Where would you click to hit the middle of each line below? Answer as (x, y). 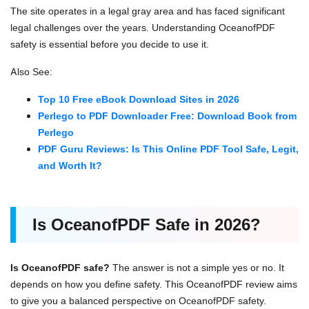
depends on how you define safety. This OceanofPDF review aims (154, 284)
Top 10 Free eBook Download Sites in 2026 (139, 99)
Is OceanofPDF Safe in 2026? (147, 225)
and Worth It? (70, 166)
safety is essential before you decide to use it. (110, 44)
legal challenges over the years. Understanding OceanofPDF (143, 28)
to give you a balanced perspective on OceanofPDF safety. (138, 301)
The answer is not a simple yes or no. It (197, 268)
